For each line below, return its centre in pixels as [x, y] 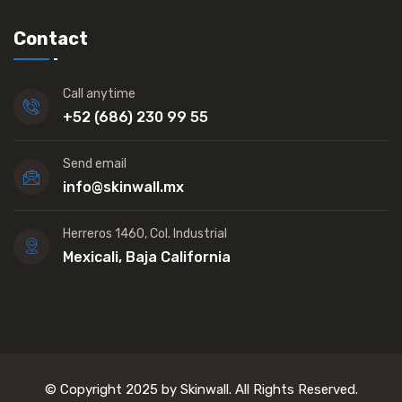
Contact [51, 38]
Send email [95, 163]
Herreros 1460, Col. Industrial [145, 233]
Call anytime [99, 93]
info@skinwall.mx [123, 187]
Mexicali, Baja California [147, 257]
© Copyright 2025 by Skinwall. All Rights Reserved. [201, 389]
